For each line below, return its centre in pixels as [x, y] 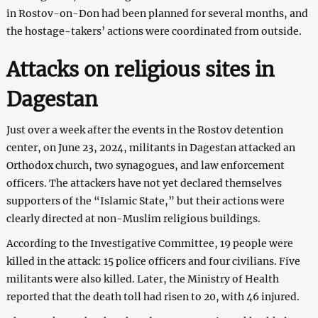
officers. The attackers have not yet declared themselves [144, 183]
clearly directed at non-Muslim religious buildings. [133, 218]
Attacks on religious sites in [140, 69]
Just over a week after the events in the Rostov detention [144, 130]
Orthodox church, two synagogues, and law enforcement [145, 165]
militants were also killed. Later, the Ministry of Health [142, 279]
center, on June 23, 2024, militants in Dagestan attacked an [150, 147]
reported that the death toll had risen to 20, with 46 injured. [153, 296]
